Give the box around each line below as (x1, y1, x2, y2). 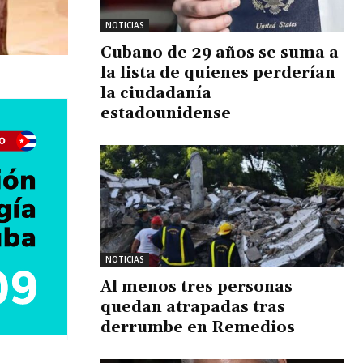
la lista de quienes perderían (100, 62, 335, 83)
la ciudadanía (100, 83, 211, 103)
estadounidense (100, 103, 231, 123)
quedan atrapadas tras (100, 297, 285, 317)
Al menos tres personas (100, 276, 293, 297)
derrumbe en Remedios (100, 317, 295, 337)
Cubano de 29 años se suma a (100, 42, 339, 62)
